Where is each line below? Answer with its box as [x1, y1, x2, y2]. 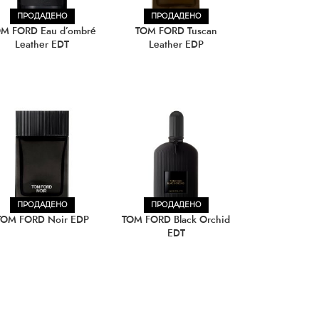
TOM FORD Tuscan [135, 23, 217, 38]
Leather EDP [148, 37, 204, 52]
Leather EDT [15, 37, 70, 52]
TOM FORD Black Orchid [122, 212, 230, 227]
